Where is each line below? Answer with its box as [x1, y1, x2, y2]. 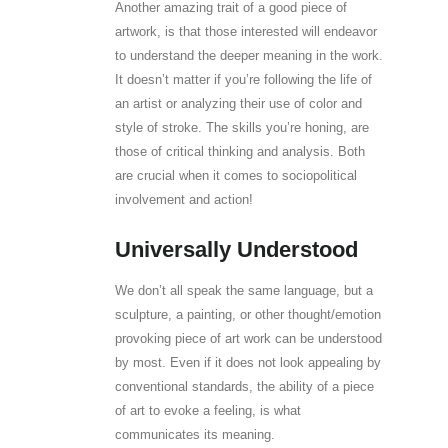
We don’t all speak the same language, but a [114, 282, 373, 298]
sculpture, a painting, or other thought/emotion [114, 306, 381, 322]
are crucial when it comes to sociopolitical [114, 167, 357, 183]
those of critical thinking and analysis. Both [114, 143, 365, 159]
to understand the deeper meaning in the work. [114, 47, 383, 63]
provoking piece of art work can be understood [114, 330, 382, 346]
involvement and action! [114, 191, 253, 207]
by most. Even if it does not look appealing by [114, 354, 381, 370]
